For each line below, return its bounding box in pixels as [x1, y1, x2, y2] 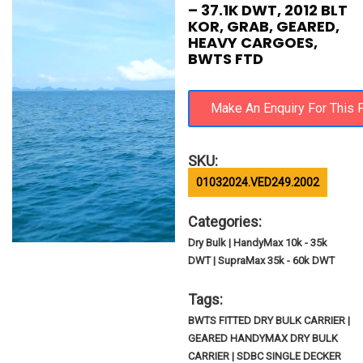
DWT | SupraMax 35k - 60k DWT [188, 254, 335, 267]
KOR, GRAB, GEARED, [188, 16, 340, 36]
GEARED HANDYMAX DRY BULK [188, 332, 339, 344]
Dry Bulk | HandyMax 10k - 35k [188, 237, 328, 249]
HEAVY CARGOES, [188, 32, 318, 53]
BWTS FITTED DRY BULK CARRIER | [188, 314, 351, 327]
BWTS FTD [188, 49, 264, 69]
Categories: [188, 213, 263, 230]
